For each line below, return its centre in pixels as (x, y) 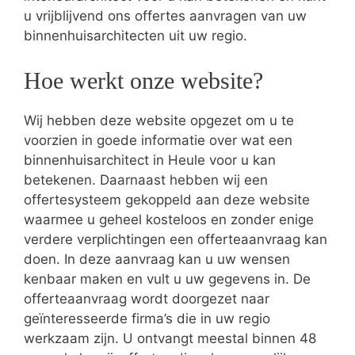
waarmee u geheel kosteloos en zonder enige (169, 219)
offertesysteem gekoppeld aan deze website (167, 199)
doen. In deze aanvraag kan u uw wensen (157, 259)
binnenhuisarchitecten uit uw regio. (136, 36)
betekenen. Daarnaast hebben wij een (146, 179)
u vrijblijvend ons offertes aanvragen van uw (165, 16)
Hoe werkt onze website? (143, 80)
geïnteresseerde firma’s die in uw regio (147, 318)
